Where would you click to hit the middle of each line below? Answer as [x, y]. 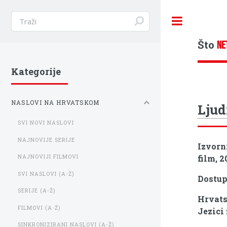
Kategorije [36, 72]
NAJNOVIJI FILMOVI [48, 157]
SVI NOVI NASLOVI [46, 123]
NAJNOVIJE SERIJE [47, 140]
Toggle [204, 21]
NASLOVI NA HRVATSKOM [55, 103]
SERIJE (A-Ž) [37, 191]
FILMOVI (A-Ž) [39, 207]
